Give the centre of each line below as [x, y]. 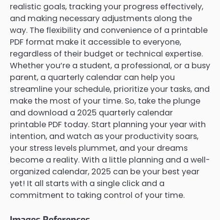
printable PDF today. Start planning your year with [108, 125]
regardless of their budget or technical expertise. [106, 54]
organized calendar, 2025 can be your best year [105, 172]
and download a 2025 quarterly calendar [91, 113]
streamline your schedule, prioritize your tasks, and [110, 89]
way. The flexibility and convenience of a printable [109, 30]
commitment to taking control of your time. [97, 195]
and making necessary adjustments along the [101, 19]
